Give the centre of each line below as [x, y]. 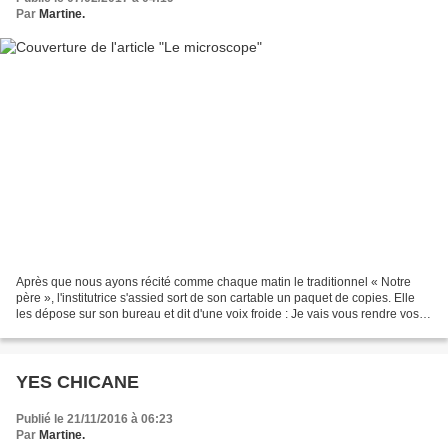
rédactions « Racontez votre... [96, 329]
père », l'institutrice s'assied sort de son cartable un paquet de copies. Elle [215, 297]
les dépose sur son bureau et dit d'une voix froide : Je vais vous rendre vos [217, 313]
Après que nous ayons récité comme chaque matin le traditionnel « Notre [213, 281]
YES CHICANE [77, 381]
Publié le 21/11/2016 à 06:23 [94, 418]
